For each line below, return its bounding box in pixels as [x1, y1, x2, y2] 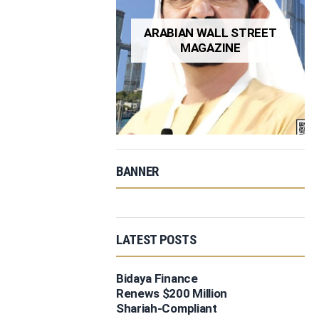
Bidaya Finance [115, 271, 198, 286]
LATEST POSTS [115, 232, 197, 249]
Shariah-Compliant [115, 301, 217, 316]
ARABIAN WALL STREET [144, 25, 277, 40]
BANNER [115, 164, 159, 180]
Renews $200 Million [115, 286, 228, 301]
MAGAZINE [180, 40, 241, 55]
